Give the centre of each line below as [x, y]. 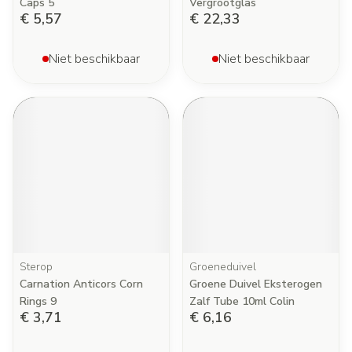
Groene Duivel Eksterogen [256, 284]
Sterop [36, 267]
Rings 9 [38, 301]
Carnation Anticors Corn [81, 284]
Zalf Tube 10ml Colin [242, 301]
